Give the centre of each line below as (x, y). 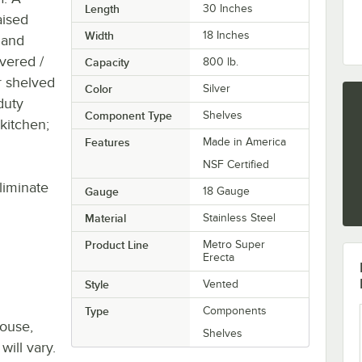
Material (105, 218)
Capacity (107, 62)
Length (102, 8)
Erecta (219, 257)
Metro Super (234, 244)
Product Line (116, 244)
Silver (217, 88)
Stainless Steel (240, 217)
